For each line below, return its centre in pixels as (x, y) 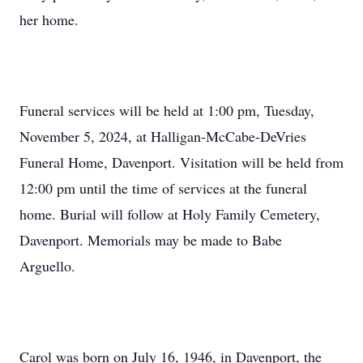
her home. (49, 19)
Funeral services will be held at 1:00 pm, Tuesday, (167, 110)
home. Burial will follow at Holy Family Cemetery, (170, 214)
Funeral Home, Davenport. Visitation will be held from (181, 162)
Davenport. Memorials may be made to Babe (151, 240)
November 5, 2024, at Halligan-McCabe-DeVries (163, 136)
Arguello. (50, 266)
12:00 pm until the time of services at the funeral (163, 188)
